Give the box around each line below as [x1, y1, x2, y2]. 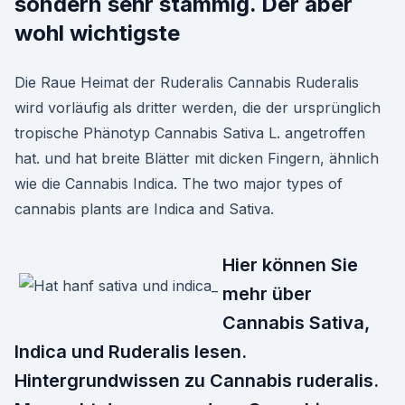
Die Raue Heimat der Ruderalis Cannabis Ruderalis [14, 73, 359, 91]
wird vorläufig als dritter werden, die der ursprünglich [14, 99, 381, 117]
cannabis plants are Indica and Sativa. [14, 200, 274, 218]
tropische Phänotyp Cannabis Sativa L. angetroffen [14, 124, 365, 142]
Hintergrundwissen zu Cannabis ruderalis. [14, 370, 379, 391]
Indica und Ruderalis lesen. [14, 341, 247, 363]
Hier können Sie [222, 254, 358, 276]
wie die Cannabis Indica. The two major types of [14, 174, 343, 193]
